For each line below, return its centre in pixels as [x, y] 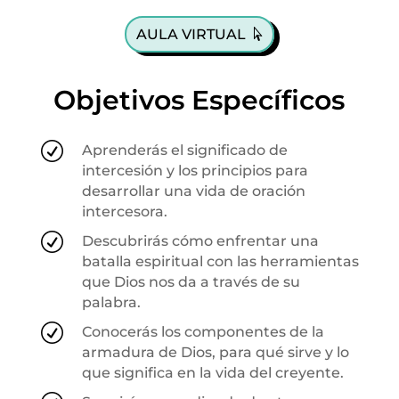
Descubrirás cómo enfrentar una [200, 240]
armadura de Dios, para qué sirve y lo [215, 352]
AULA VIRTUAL [191, 34]
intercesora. [124, 211]
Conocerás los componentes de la [203, 331]
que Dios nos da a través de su [191, 281]
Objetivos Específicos [199, 100]
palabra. [111, 302]
